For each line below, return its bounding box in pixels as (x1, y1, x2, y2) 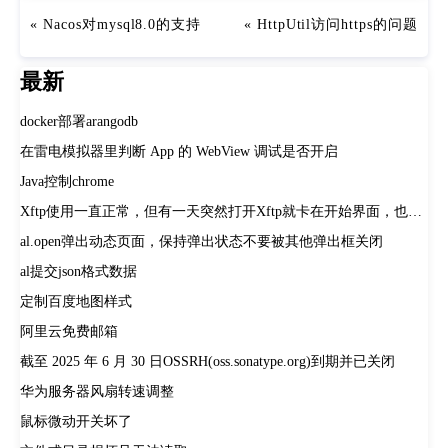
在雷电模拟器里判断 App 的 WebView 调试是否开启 (20, 144, 338, 159)
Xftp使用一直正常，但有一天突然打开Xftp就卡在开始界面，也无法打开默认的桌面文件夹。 (408, 204, 422, 219)
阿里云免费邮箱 (20, 324, 118, 339)
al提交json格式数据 (20, 264, 137, 279)
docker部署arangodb (20, 114, 138, 129)
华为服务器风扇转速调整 (20, 384, 174, 399)
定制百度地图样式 (20, 294, 132, 309)
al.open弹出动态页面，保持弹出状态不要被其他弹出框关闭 (20, 234, 383, 249)
